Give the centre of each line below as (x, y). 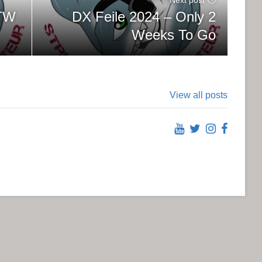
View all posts (199, 95)
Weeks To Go (174, 35)
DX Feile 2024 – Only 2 (144, 16)
